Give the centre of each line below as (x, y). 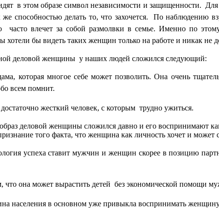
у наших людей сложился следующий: (143, 59)
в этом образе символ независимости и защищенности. (109, 5)
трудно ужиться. (166, 108)
